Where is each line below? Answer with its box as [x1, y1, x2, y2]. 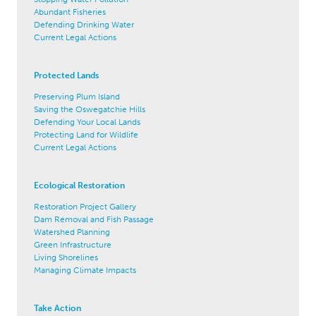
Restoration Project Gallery [34, 201, 136, 212]
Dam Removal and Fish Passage [34, 214, 154, 224]
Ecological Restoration [34, 180, 125, 190]
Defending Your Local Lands [34, 116, 140, 127]
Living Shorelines [34, 252, 98, 262]
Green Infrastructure [34, 239, 111, 250]
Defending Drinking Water [34, 19, 134, 30]
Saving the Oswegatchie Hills [34, 104, 145, 114]
